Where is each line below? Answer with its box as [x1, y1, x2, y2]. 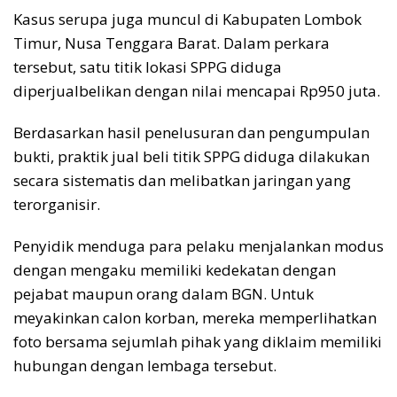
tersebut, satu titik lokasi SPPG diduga [13, 57, 282, 78]
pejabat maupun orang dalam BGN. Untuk [13, 284, 314, 305]
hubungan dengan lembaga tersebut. [13, 355, 276, 377]
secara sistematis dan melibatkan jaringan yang [13, 170, 351, 191]
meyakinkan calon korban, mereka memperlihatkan [13, 307, 377, 329]
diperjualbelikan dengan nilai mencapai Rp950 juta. [13, 81, 380, 102]
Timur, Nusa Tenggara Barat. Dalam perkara [13, 33, 330, 54]
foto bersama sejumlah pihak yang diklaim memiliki [13, 331, 382, 353]
